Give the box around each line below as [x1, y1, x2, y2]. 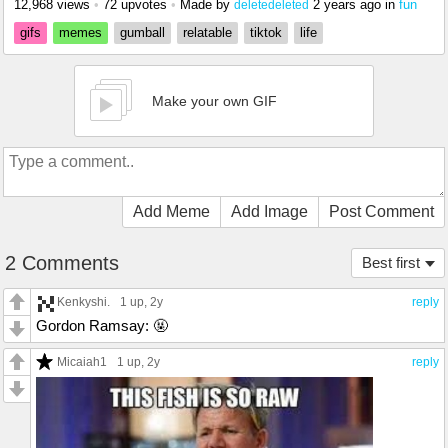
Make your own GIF [152, 93, 277, 109]
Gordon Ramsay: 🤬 [36, 317, 168, 334]
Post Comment [329, 203, 434, 220]
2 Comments [5, 252, 119, 274]
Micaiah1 [57, 355, 107, 368]
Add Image [231, 203, 308, 220]
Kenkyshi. [57, 295, 110, 308]
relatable [183, 25, 232, 40]
